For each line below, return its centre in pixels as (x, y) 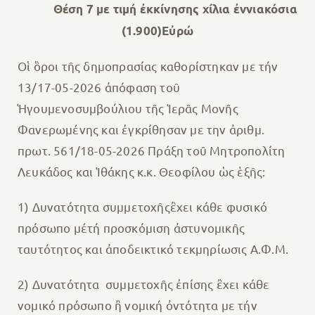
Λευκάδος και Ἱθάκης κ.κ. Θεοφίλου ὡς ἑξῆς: (141, 172)
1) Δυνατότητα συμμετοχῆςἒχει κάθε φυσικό (142, 207)
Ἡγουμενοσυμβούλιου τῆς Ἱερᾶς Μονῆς (128, 108)
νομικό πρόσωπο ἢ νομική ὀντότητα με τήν (137, 305)
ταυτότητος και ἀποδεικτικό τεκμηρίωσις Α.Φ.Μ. (153, 249)
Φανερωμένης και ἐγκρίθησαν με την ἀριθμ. (141, 129)
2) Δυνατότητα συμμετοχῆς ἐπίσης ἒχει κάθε (143, 284)
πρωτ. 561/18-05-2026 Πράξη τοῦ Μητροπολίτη (151, 150)
